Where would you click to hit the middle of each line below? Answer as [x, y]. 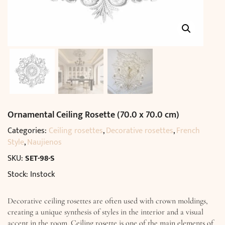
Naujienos [44, 142]
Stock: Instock [31, 175]
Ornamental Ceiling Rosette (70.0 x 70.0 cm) [93, 115]
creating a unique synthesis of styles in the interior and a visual [105, 212]
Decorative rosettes [140, 131]
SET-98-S [40, 158]
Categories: [28, 131]
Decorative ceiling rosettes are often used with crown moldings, [108, 201]
